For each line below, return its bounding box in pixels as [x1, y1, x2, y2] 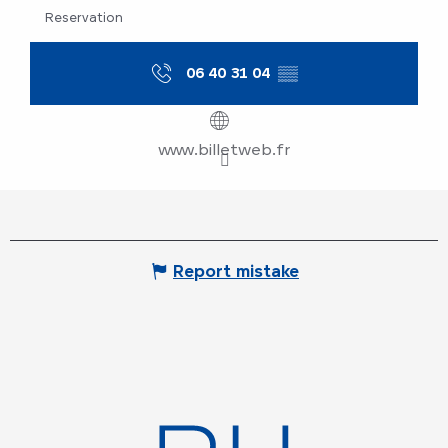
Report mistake [173, 260, 299, 281]
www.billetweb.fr [158, 138, 290, 159]
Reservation [45, 9, 123, 26]
